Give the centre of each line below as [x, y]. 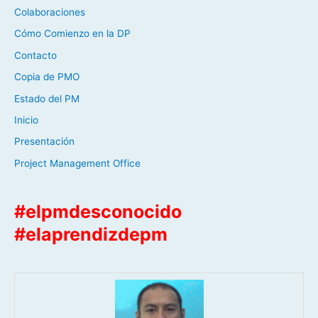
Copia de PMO [47, 77]
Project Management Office [77, 163]
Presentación [44, 142]
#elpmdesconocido [98, 212]
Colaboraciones [50, 12]
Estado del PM [47, 98]
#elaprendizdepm [91, 235]
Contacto [35, 55]
